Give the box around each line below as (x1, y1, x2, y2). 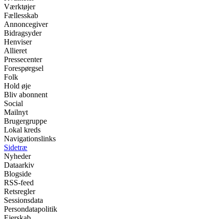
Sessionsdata (4, 196, 43, 204)
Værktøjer (4, 2, 35, 11)
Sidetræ (4, 143, 27, 152)
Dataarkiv (4, 161, 34, 169)
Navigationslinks (4, 134, 56, 143)
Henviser (4, 38, 32, 46)
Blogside (4, 170, 31, 178)
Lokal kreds (4, 126, 41, 134)
